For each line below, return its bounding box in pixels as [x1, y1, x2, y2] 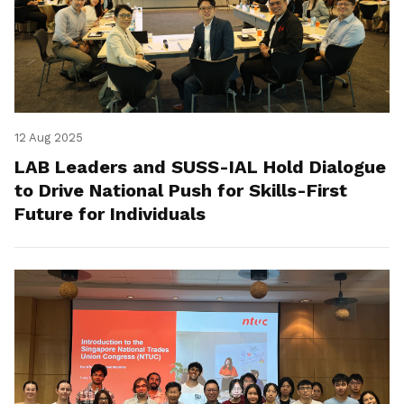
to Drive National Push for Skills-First [14, 179, 347, 202]
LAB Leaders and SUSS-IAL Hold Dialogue [14, 156, 386, 179]
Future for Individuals [14, 203, 206, 225]
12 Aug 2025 [14, 131, 83, 145]
